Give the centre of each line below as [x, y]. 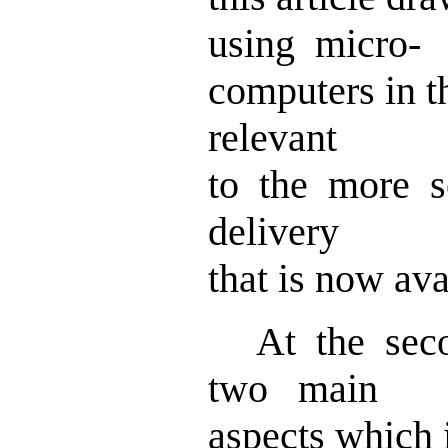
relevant [272, 137]
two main [293, 388]
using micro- [314, 43]
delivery [273, 231]
